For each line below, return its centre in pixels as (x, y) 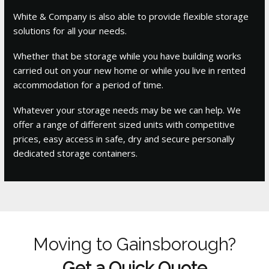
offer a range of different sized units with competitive (124, 124)
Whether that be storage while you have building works (128, 56)
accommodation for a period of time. (89, 84)
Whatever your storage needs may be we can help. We (127, 110)
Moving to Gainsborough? (134, 244)
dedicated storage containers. (76, 153)
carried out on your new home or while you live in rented (130, 70)
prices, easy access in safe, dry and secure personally (124, 138)
